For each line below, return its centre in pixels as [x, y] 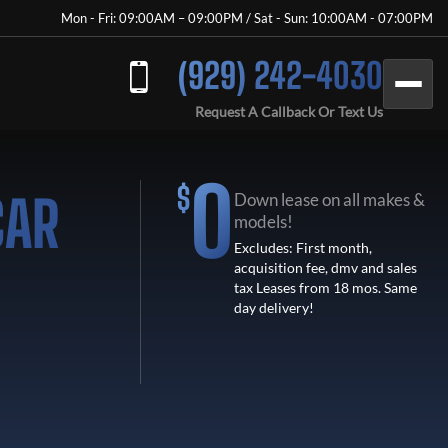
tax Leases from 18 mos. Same [325, 287]
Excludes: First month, [302, 247]
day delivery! [273, 307]
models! [263, 221]
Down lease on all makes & [329, 199]
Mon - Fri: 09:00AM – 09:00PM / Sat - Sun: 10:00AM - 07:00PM [247, 18]
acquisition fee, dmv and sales [325, 267]
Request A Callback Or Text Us [289, 111]
